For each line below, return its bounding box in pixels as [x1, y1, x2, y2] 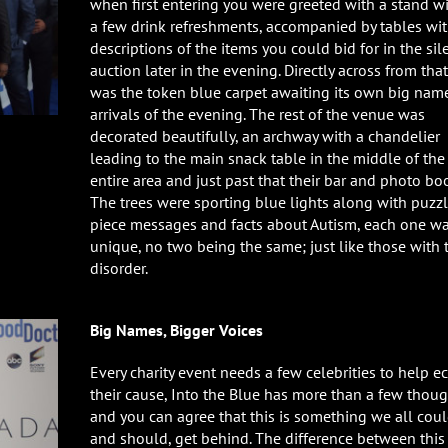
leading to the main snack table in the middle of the [90, 148, 445, 168]
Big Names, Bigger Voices [90, 320, 263, 340]
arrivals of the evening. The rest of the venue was [90, 104, 425, 124]
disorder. [90, 258, 148, 278]
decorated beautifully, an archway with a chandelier [90, 126, 440, 146]
